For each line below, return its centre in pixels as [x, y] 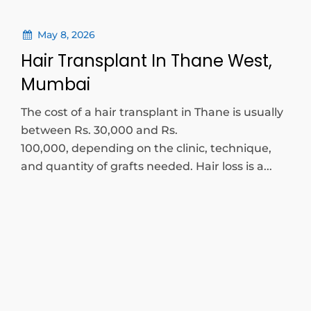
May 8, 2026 [65, 35]
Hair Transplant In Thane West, [146, 61]
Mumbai [56, 84]
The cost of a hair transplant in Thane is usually [152, 112]
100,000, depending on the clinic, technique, [146, 148]
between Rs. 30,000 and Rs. [99, 130]
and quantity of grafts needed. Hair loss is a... [146, 166]
